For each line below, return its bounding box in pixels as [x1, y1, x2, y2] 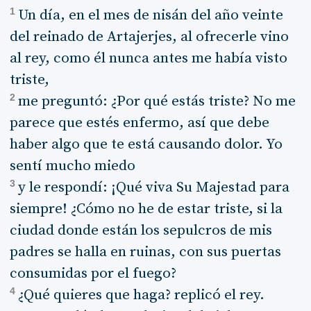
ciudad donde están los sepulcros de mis [9, 221, 272, 239]
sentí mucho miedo [9, 156, 135, 175]
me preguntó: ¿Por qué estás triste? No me [17, 92, 296, 110]
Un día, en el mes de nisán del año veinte [17, 6, 283, 24]
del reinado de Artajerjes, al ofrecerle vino [9, 27, 289, 46]
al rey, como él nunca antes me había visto [9, 49, 287, 67]
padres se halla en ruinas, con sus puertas [9, 242, 281, 261]
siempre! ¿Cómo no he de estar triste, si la [9, 199, 283, 218]
